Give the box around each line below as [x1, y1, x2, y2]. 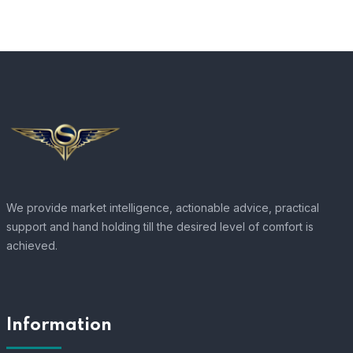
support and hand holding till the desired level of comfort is [6, 220, 314, 234]
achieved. [6, 239, 58, 253]
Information [6, 317, 112, 335]
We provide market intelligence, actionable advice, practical [6, 201, 319, 215]
